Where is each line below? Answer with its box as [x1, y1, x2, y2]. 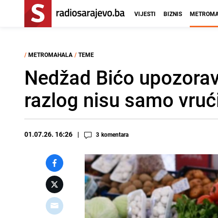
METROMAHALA [28, 51, 73, 58]
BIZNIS [163, 10, 182, 18]
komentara [101, 130, 128, 138]
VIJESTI [134, 10, 156, 18]
